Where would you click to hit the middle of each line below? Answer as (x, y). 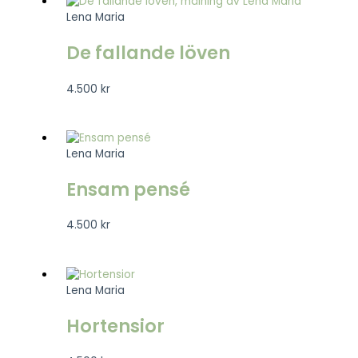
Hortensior (115, 326)
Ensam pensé (128, 190)
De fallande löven (148, 54)
